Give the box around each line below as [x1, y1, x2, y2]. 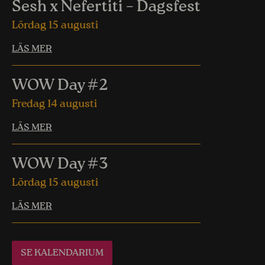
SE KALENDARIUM [21, 248, 104, 258]
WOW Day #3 [12, 157, 108, 172]
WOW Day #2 [12, 78, 108, 93]
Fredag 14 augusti [12, 99, 97, 109]
